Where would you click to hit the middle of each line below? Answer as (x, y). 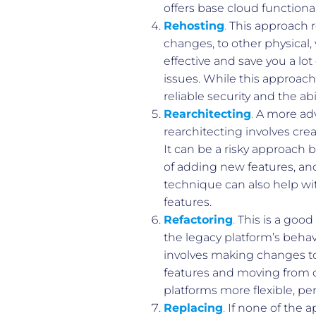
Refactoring (198, 219)
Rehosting (194, 25)
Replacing (193, 308)
